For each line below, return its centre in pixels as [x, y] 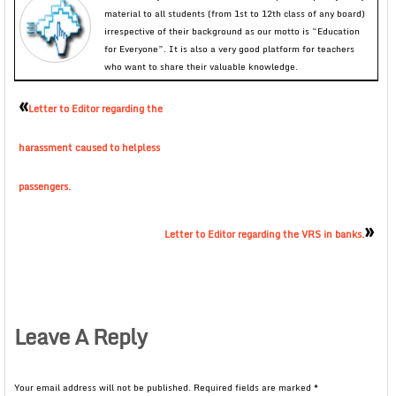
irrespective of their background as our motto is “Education [232, 31]
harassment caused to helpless [89, 148]
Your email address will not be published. [103, 387]
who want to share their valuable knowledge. [201, 66]
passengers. [45, 187]
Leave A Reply [80, 336]
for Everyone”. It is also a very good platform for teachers [229, 49]
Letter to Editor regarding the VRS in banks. [264, 234]
